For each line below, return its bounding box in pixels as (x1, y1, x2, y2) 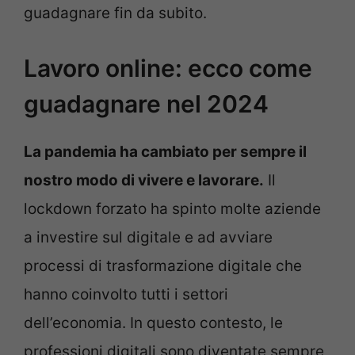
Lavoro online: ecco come (24, 53, 312, 82)
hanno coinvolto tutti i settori (24, 284, 228, 303)
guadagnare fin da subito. (24, 4, 207, 23)
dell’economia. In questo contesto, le (24, 313, 283, 332)
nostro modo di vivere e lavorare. (24, 170, 264, 189)
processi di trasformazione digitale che (24, 256, 302, 275)
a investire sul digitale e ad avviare (24, 227, 273, 246)
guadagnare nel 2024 (24, 89, 269, 118)
